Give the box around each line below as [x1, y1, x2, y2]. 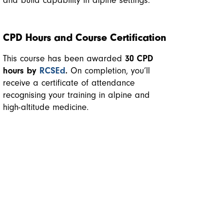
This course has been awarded [3, 53, 125, 64]
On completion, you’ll [68, 65, 150, 76]
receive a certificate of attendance [3, 77, 135, 88]
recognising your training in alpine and [3, 90, 150, 100]
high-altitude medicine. [3, 102, 89, 112]
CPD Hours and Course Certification [3, 32, 166, 44]
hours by [3, 65, 39, 76]
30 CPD [125, 53, 153, 64]
